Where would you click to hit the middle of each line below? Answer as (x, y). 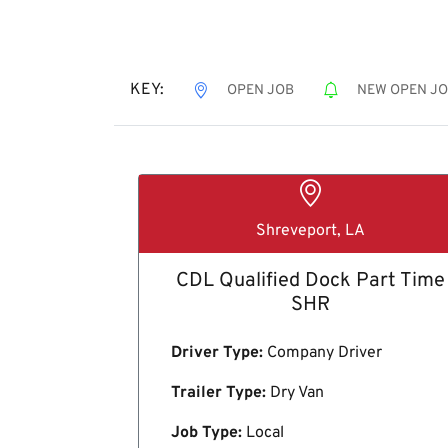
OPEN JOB (260, 91)
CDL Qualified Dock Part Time (311, 280)
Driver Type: (217, 352)
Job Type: (206, 432)
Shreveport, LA (311, 230)
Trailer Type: (218, 392)
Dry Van (295, 392)
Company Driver (322, 352)
